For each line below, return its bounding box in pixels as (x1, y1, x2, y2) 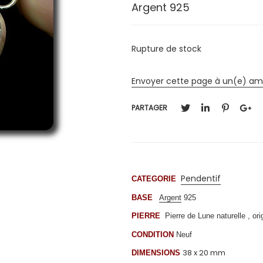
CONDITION (131, 230, 174, 239)
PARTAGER (131, 103, 167, 113)
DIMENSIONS (131, 248, 180, 258)
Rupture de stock (131, 42, 201, 55)
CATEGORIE (131, 174, 181, 184)
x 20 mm (192, 247, 225, 259)
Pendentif (181, 173, 221, 185)
